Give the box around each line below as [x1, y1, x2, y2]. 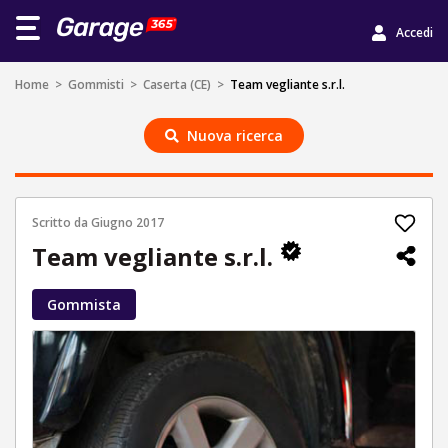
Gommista [47, 295, 121, 314]
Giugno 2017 [91, 214, 164, 231]
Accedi [396, 23, 433, 41]
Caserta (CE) [143, 76, 211, 93]
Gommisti [68, 76, 124, 93]
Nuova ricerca [187, 126, 283, 145]
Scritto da [32, 214, 91, 231]
